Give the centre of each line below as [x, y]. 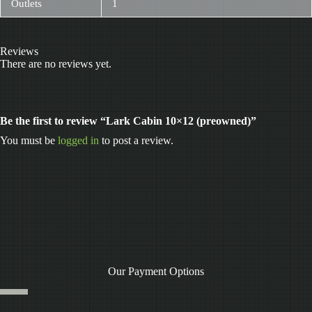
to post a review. [136, 141]
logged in [78, 141]
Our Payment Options [156, 272]
